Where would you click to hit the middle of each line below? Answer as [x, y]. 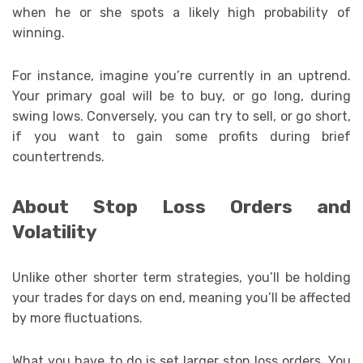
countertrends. [58, 156]
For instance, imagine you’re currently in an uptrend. [181, 75]
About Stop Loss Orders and [181, 207]
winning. [38, 32]
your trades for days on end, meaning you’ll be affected [181, 297]
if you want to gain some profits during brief [181, 136]
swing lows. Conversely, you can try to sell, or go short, [181, 116]
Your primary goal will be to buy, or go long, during [181, 96]
